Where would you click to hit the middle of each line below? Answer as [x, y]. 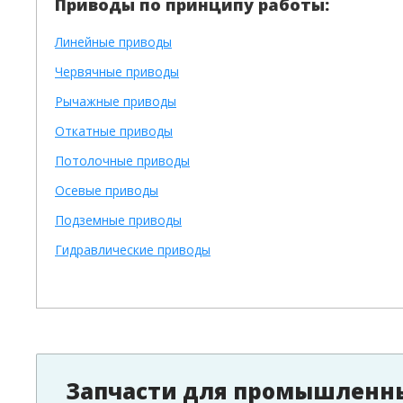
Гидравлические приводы [133, 250]
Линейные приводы [113, 42]
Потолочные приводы [122, 161]
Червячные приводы [117, 72]
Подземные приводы [118, 220]
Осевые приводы [107, 190]
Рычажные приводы [116, 101]
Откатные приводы [114, 131]
